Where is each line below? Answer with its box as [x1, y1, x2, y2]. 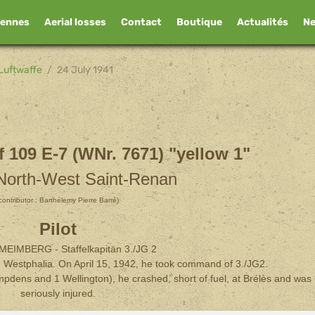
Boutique [176, 16, 222, 29]
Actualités [236, 16, 288, 29]
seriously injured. [20, 288, 96, 300]
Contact [120, 16, 162, 29]
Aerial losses [44, 16, 106, 29]
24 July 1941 [57, 63, 114, 76]
